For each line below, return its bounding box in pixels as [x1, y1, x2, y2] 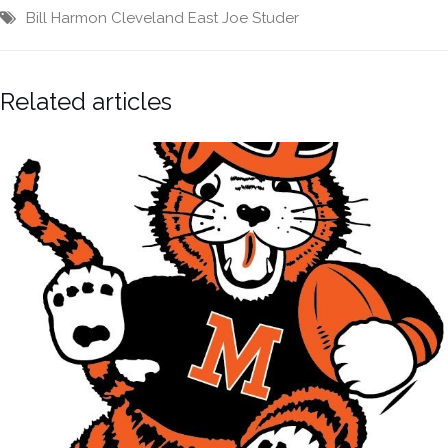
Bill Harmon [26, 8, 107, 27]
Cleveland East [111, 8, 218, 27]
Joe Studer [222, 8, 299, 27]
